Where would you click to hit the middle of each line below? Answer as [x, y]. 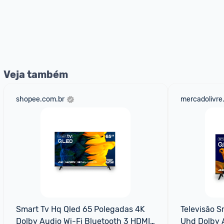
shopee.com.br [40, 99]
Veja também [36, 74]
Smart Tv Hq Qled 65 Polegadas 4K [80, 209]
